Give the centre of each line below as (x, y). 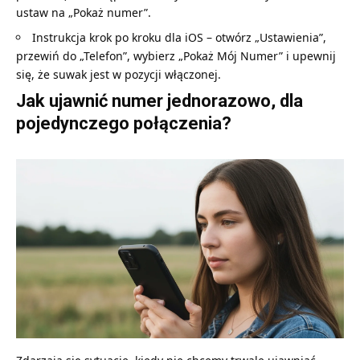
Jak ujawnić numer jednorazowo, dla (160, 100)
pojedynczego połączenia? (124, 123)
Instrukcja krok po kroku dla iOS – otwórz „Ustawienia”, (179, 37)
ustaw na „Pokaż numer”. (84, 12)
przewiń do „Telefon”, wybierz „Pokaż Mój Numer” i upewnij (176, 55)
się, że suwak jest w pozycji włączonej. (119, 74)
